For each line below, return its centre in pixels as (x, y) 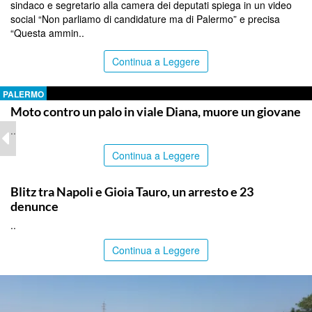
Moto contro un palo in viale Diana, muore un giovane (156, 111)
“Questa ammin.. (47, 32)
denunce (34, 206)
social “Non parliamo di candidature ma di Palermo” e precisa (145, 18)
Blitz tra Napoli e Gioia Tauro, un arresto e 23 (132, 191)
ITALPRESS (26, 174)
